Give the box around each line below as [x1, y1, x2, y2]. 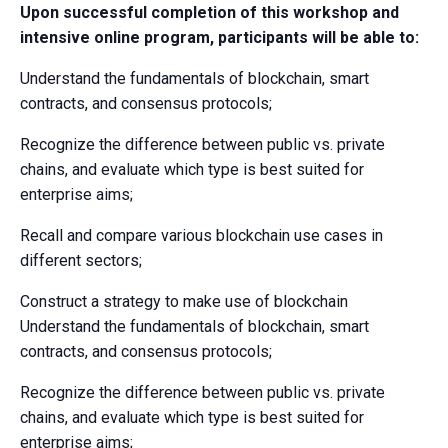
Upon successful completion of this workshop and [20, 2, 399, 22]
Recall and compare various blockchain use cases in [20, 225, 383, 245]
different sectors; [20, 250, 142, 270]
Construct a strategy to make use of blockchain [20, 291, 348, 311]
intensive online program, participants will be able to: [20, 27, 419, 47]
